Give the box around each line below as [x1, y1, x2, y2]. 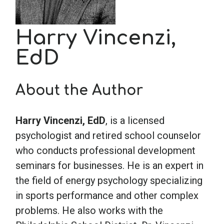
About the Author [15, 82, 143, 98]
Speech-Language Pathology [31, 88, 200, 101]
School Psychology [31, 21, 139, 34]
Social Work [31, 55, 98, 68]
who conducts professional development [15, 144, 195, 156]
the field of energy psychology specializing [15, 174, 202, 186]
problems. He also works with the [15, 204, 163, 216]
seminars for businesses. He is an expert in [15, 159, 203, 171]
